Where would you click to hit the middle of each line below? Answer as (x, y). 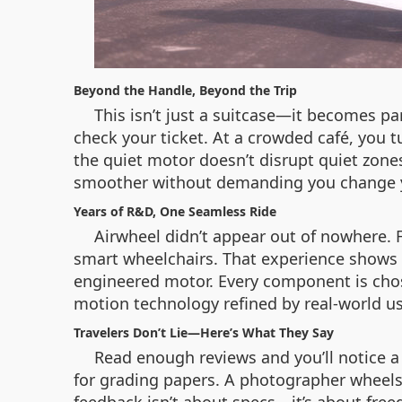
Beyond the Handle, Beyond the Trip (185, 90)
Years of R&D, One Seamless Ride (175, 211)
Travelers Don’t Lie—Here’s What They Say (204, 332)
